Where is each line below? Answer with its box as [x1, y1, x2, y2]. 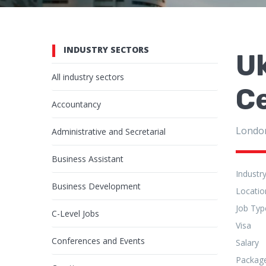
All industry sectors [52, 71, 124, 83]
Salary [236, 237, 259, 249]
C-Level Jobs [52, 208, 99, 220]
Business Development [52, 180, 141, 192]
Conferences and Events [52, 235, 145, 247]
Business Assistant [52, 153, 123, 165]
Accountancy [52, 99, 101, 110]
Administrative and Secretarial [52, 126, 166, 138]
